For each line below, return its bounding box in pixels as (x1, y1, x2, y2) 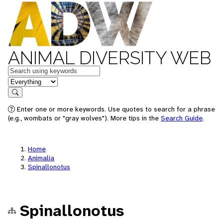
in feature (7, 76, 40, 86)
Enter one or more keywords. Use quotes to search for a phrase (15, 105, 215, 113)
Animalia (28, 153, 54, 162)
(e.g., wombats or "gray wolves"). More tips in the (8, 113, 161, 122)
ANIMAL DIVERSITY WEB (8, 47, 211, 68)
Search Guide (161, 113, 203, 122)
